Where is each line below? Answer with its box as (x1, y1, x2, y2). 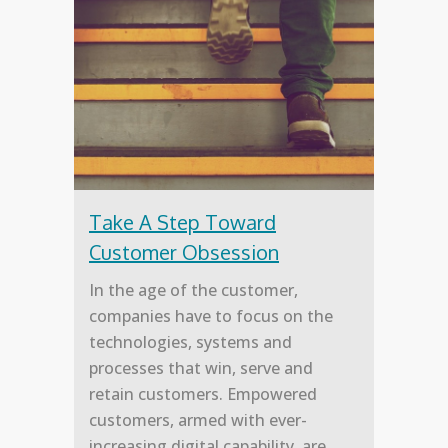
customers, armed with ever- (89, 409, 307, 432)
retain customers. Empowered (89, 383, 317, 406)
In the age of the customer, (89, 279, 298, 302)
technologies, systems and (89, 331, 292, 354)
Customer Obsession (89, 239, 279, 266)
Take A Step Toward (89, 209, 276, 236)
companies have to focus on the (89, 305, 333, 328)
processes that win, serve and (89, 357, 313, 380)
